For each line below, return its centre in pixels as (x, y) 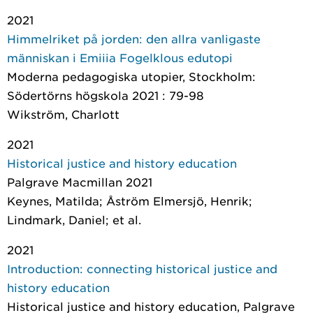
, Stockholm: (219, 76)
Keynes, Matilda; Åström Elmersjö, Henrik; (130, 201)
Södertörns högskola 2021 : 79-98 (105, 95)
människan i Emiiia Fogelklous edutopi (120, 57)
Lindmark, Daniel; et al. (74, 219)
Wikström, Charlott (63, 114)
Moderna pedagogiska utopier (95, 76)
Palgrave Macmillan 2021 (80, 182)
